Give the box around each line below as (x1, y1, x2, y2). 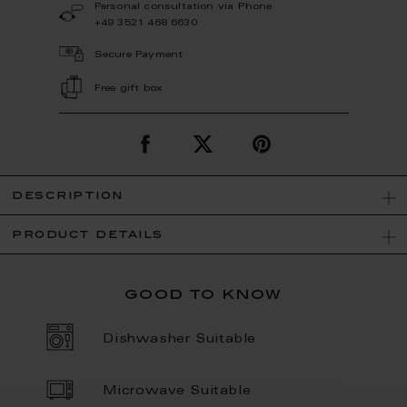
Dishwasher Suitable (103, 333, 257, 346)
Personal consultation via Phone (94, 2, 273, 12)
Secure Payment (94, 50, 184, 60)
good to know (124, 287, 283, 303)
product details (12, 229, 164, 241)
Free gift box (94, 84, 164, 94)
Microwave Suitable (103, 385, 252, 398)
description (12, 190, 124, 202)
